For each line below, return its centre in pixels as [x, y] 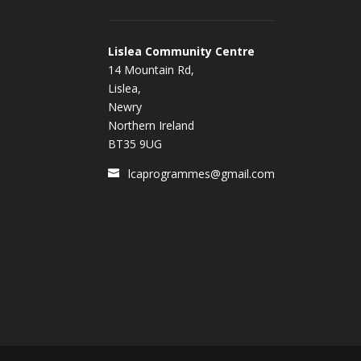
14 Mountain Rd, [151, 70]
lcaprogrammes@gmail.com [202, 174]
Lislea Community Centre [182, 52]
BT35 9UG [135, 144]
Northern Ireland [151, 126]
